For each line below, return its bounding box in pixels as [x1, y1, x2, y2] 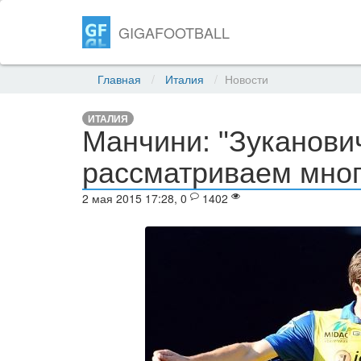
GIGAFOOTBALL [118, 22, 230, 43]
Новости [225, 71, 268, 87]
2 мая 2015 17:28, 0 [82, 190, 190, 206]
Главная [98, 71, 141, 87]
